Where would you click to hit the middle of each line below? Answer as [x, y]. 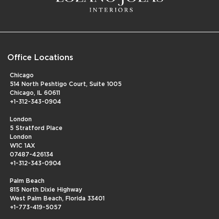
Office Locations [40, 58]
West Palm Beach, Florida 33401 [57, 199]
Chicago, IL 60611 [35, 93]
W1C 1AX [22, 146]
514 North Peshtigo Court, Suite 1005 [66, 84]
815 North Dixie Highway [46, 190]
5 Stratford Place [36, 128]
